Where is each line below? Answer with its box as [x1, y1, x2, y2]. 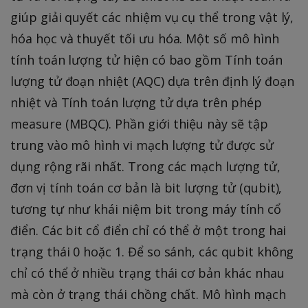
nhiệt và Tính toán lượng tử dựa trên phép [10, 93, 262, 111]
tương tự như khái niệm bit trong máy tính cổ [10, 200, 281, 217]
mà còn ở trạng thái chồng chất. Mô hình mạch [10, 285, 286, 302]
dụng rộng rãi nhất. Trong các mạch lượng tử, [10, 157, 280, 175]
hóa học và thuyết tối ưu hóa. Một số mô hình [10, 30, 279, 47]
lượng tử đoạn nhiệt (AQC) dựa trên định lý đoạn [10, 72, 294, 89]
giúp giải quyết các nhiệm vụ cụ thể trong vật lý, [10, 8, 294, 25]
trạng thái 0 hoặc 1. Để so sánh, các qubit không [10, 243, 294, 260]
